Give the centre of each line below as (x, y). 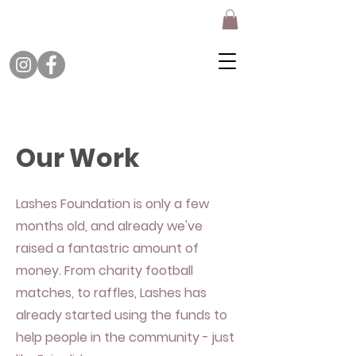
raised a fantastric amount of (107, 249)
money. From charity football (104, 271)
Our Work (78, 158)
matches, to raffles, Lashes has (111, 293)
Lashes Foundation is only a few (112, 204)
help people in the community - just (125, 338)
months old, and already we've (109, 226)
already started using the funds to (122, 315)
